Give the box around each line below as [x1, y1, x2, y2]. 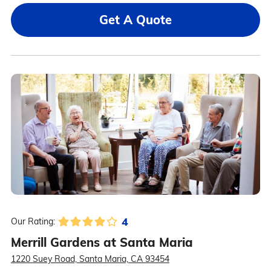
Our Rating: [10, 216, 55, 227]
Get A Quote [99, 12, 172, 28]
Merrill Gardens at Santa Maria [10, 235, 193, 250]
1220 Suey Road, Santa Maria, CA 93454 [10, 253, 169, 265]
